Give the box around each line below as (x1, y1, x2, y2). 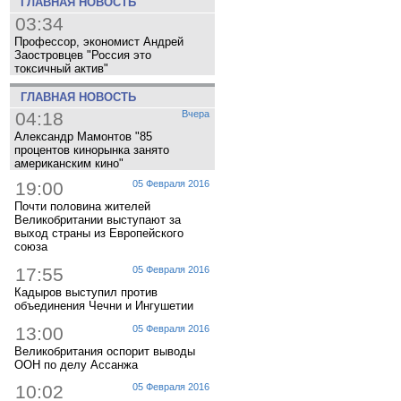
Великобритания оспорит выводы (14, 344, 195, 358)
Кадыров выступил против (14, 285, 158, 299)
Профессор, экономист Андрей (14, 34, 183, 48)
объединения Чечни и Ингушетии (14, 298, 193, 312)
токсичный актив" (14, 61, 108, 75)
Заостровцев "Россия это (14, 47, 151, 62)
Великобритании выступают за (14, 213, 181, 227)
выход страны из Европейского (14, 226, 183, 241)
